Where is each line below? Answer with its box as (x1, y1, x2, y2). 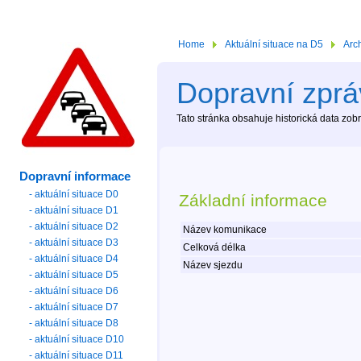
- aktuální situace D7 (29, 301, 119, 313)
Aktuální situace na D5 (225, 38, 324, 50)
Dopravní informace (19, 169, 131, 183)
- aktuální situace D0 (29, 188, 119, 200)
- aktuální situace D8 (29, 317, 119, 329)
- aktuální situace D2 (29, 220, 119, 232)
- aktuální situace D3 (29, 236, 119, 248)
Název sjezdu (180, 259, 243, 272)
